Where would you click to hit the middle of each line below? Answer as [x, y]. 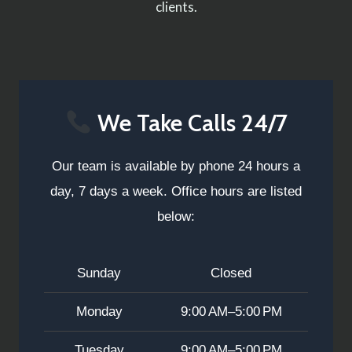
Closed [231, 273]
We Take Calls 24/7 [189, 123]
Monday [99, 312]
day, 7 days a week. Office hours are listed [176, 192]
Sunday [99, 273]
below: [176, 217]
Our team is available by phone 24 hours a [176, 167]
